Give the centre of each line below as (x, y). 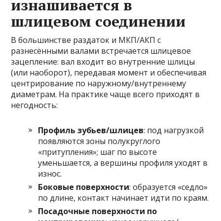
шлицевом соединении (98, 21)
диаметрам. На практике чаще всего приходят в (106, 94)
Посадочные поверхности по (98, 211)
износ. (50, 174)
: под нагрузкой (174, 130)
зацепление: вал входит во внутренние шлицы (103, 62)
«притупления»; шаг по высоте (98, 152)
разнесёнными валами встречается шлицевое (101, 51)
